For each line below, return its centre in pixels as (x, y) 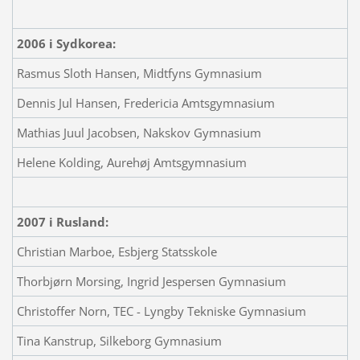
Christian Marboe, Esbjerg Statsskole (117, 251)
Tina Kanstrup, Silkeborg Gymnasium (119, 340)
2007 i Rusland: (62, 221)
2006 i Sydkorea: (66, 43)
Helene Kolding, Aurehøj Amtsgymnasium (131, 162)
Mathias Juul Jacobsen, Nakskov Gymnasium (139, 132)
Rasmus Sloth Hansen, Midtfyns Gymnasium (139, 73)
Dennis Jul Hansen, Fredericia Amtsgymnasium (145, 102)
